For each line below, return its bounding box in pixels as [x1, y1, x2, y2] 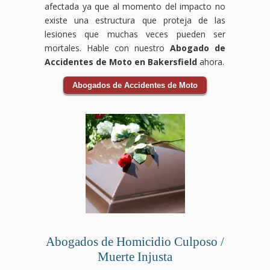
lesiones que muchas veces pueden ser [45, 28, 225, 40]
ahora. [197, 55, 224, 67]
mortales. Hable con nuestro [45, 42, 170, 54]
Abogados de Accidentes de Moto [72, 80, 198, 90]
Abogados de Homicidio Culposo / [46, 234, 224, 249]
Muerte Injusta [98, 249, 172, 264]
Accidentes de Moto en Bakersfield [45, 55, 197, 67]
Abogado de [170, 42, 225, 54]
